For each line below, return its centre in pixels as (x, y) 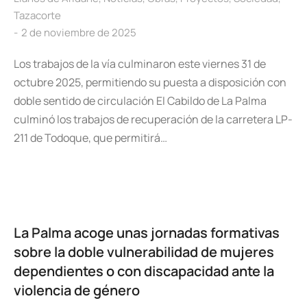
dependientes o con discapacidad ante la (144, 271)
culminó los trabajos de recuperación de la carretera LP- (153, 119)
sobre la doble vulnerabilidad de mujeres (144, 252)
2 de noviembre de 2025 (79, 33)
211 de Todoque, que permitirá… (90, 138)
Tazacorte (37, 15)
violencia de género (77, 290)
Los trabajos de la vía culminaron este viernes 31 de (140, 64)
